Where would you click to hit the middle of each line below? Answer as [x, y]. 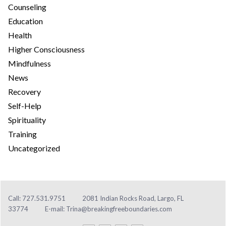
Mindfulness [30, 63]
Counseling [27, 7]
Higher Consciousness [46, 49]
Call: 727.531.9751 [37, 198]
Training [22, 134]
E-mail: [55, 209]
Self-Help [25, 105]
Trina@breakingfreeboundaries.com [119, 209]
